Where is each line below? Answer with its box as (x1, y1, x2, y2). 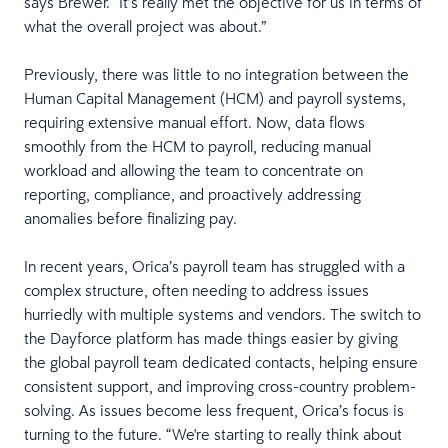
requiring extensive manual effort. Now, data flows (24, 112, 365, 132)
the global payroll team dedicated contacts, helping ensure (24, 352, 418, 372)
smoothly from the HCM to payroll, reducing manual (24, 136, 371, 156)
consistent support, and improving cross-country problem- (24, 376, 416, 396)
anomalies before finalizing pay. (24, 208, 237, 228)
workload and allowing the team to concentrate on (24, 160, 363, 180)
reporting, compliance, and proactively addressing (24, 184, 361, 204)
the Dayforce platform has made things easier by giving (24, 328, 398, 348)
